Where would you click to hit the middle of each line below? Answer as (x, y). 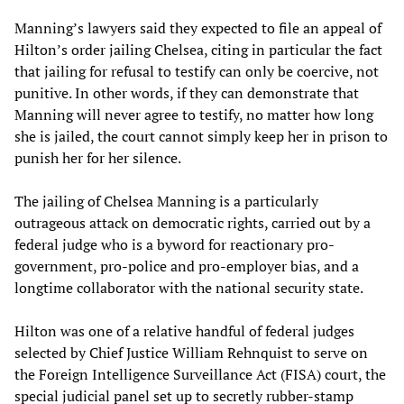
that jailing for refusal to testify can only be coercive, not (197, 72)
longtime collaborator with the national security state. (189, 288)
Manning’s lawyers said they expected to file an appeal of (198, 28)
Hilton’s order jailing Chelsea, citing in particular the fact (198, 50)
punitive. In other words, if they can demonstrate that (187, 93)
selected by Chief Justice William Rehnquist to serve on (191, 353)
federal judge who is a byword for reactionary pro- (174, 245)
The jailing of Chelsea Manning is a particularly (166, 202)
